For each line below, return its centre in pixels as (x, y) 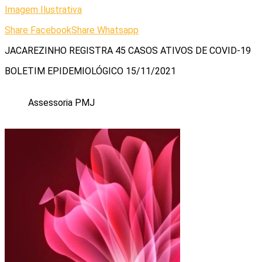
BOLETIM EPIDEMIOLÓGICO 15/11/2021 (90, 71)
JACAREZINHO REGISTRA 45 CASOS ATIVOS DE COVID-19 (128, 50)
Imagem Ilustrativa (43, 9)
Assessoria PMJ (61, 102)
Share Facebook (38, 30)
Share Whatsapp (105, 30)
